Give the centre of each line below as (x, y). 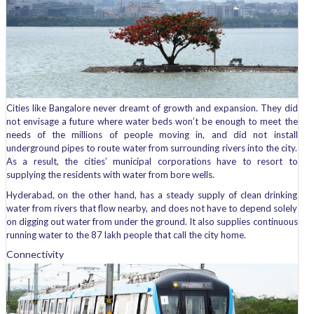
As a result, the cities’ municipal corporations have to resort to (152, 161)
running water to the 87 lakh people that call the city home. (126, 234)
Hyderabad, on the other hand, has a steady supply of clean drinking (152, 194)
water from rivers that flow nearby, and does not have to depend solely (152, 208)
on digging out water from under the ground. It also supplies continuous (152, 221)
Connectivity (35, 254)
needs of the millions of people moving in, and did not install (152, 134)
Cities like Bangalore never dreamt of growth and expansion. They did (152, 108)
